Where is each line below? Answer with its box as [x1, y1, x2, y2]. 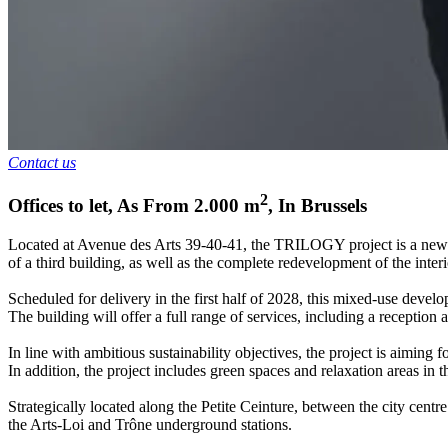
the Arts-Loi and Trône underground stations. [8, 415, 292, 433]
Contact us [8, 154, 76, 172]
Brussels [301, 195, 367, 216]
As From [117, 195, 189, 216]
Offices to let [8, 195, 108, 216]
